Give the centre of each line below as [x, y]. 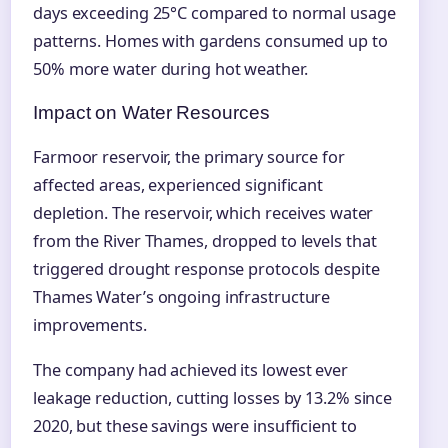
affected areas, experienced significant [178, 184]
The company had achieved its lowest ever [190, 369]
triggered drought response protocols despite [206, 268]
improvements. [90, 324]
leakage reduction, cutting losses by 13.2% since [213, 397]
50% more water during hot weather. [170, 68]
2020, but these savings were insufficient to [195, 425]
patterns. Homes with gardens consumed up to [210, 40]
